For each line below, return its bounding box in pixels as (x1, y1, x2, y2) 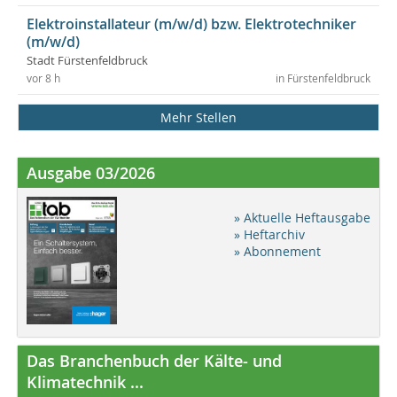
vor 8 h (27, 71, 60, 85)
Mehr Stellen (160, 108, 237, 126)
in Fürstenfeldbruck (276, 71, 370, 85)
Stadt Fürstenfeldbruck (27, 52, 148, 68)
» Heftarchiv (234, 225, 305, 243)
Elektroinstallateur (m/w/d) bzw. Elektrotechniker (27, 13, 356, 34)
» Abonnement (234, 242, 321, 260)
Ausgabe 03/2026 (27, 161, 155, 183)
